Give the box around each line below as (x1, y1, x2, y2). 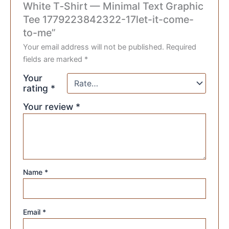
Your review (23, 101, 76, 112)
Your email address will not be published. (23, 42, 165, 52)
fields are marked (23, 54, 85, 64)
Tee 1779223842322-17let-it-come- (23, 13, 194, 26)
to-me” (23, 26, 56, 39)
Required (166, 42, 197, 52)
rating (23, 82, 51, 94)
